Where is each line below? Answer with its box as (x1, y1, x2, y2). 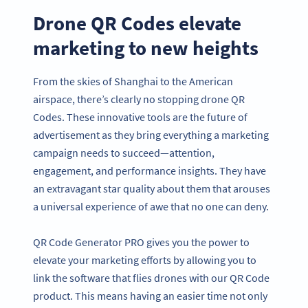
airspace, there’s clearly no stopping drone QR (33, 91, 245, 106)
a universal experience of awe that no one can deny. (33, 199, 269, 213)
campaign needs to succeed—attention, (33, 145, 214, 159)
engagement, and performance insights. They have (33, 163, 266, 177)
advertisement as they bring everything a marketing (33, 127, 269, 142)
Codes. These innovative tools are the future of (33, 109, 247, 124)
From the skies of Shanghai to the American (33, 74, 233, 88)
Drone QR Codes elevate (33, 10, 241, 36)
